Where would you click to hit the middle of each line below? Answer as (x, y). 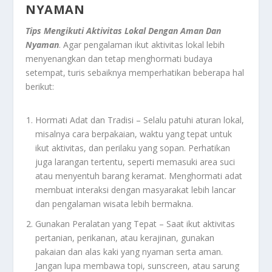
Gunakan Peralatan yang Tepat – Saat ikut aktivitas (135, 224)
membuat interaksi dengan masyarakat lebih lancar (136, 190)
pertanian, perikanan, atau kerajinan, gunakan (125, 238)
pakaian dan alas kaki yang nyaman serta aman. (129, 252)
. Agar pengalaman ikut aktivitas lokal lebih (142, 45)
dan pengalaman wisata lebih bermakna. (114, 204)
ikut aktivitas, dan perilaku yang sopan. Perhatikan (133, 148)
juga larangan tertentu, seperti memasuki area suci (135, 162)
